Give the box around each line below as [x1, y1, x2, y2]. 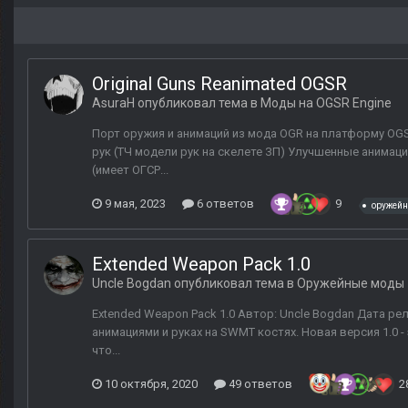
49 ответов [226, 377, 292, 392]
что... [92, 343, 120, 358]
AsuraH [92, 96, 135, 111]
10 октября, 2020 [105, 377, 198, 392]
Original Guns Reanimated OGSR [92, 73, 347, 96]
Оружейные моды [297, 276, 404, 291]
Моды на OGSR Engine [260, 96, 392, 111]
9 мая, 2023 [105, 197, 166, 211]
